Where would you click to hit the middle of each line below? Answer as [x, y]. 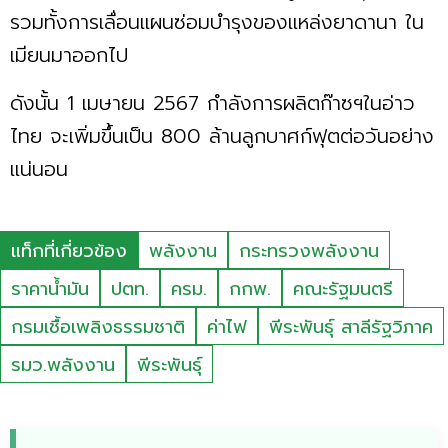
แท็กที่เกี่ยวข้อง [69, 251]
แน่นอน [39, 169]
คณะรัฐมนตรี [343, 289]
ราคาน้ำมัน [50, 289]
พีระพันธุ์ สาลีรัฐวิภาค [351, 327]
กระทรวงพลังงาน [309, 251]
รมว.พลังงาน [63, 365]
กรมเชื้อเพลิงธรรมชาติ [98, 327]
